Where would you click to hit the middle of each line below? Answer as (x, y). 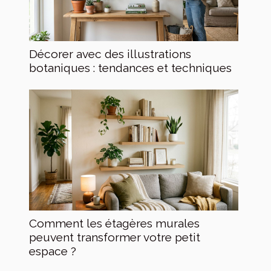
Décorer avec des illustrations (110, 54)
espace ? (53, 251)
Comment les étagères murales (114, 223)
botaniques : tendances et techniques (130, 67)
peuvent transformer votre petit (115, 237)
